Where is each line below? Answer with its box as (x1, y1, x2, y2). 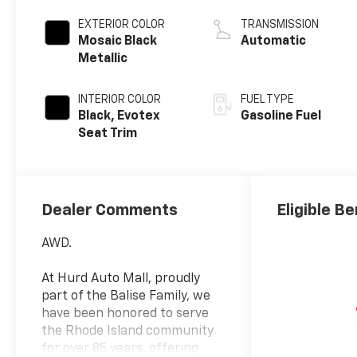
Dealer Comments (41, 202, 178, 218)
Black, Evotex (78, 109, 161, 123)
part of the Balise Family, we (41, 289, 211, 303)
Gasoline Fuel (241, 109, 322, 123)
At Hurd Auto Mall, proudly (41, 272, 201, 285)
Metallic (78, 52, 128, 65)
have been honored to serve (41, 307, 210, 320)
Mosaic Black (78, 34, 158, 48)
